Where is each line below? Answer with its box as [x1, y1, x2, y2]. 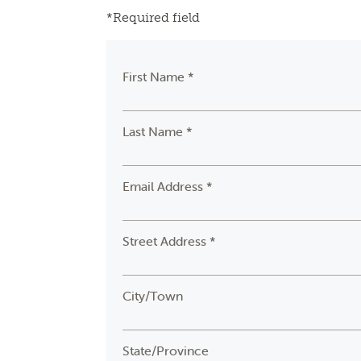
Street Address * [122, 233, 217, 249]
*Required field [106, 10, 201, 25]
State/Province [122, 342, 210, 359]
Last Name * [122, 123, 193, 139]
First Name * [122, 68, 195, 85]
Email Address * [122, 178, 214, 194]
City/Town [122, 288, 184, 304]
